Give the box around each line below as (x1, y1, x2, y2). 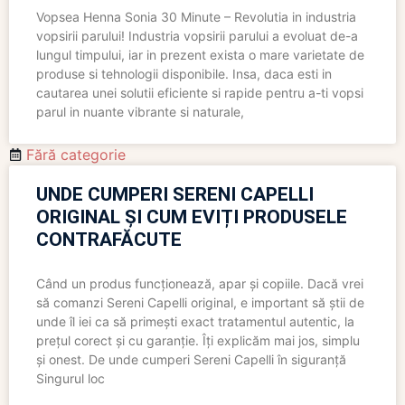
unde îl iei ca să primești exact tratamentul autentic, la (36, 314, 354, 330)
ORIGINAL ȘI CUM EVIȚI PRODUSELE (36, 206, 347, 229)
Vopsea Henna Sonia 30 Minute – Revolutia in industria (36, 9, 356, 25)
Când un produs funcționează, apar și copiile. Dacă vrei (36, 276, 363, 292)
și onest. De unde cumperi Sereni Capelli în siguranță (36, 352, 346, 368)
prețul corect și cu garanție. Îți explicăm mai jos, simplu (36, 333, 360, 349)
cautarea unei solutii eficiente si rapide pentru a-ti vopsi (36, 85, 363, 101)
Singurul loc (36, 371, 105, 387)
